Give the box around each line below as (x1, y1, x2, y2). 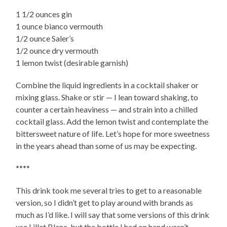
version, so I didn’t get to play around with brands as (16, 198, 194, 208)
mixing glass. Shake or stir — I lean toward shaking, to (16, 92, 199, 102)
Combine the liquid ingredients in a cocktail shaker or (16, 80, 199, 90)
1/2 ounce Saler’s (16, 33, 74, 44)
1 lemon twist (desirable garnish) (16, 58, 129, 68)
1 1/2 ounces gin (16, 9, 72, 19)
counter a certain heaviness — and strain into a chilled (16, 104, 198, 115)
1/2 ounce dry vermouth (16, 46, 99, 56)
